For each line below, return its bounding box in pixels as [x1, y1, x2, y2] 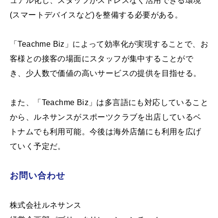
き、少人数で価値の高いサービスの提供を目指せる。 [10, 69, 201, 77]
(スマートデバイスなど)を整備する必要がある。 [10, 10, 183, 19]
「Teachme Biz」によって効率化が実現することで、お [10, 39, 208, 48]
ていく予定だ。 [10, 142, 66, 150]
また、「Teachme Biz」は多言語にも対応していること [10, 98, 208, 107]
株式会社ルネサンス [10, 200, 82, 209]
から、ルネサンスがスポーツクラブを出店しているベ [10, 112, 201, 121]
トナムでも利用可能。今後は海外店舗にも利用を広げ [10, 127, 201, 136]
